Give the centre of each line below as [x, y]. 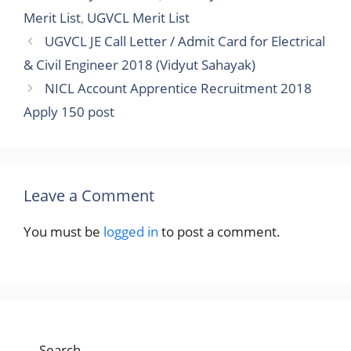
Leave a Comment [89, 195]
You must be [63, 232]
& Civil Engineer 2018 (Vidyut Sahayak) [139, 65]
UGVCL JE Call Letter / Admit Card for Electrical [185, 41]
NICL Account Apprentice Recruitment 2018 [179, 88]
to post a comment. [219, 232]
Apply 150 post [69, 112]
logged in [131, 232]
